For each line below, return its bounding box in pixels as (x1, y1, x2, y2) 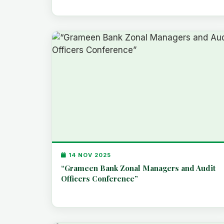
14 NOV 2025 (66, 151, 111, 158)
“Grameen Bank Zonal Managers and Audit (60, 162, 215, 173)
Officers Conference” (60, 173, 138, 183)
